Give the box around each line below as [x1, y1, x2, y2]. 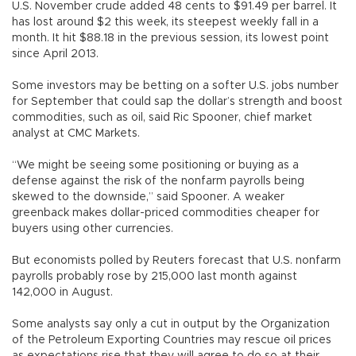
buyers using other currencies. [12, 223, 173, 235]
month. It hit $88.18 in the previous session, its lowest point [12, 33, 329, 44]
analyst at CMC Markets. [12, 128, 140, 140]
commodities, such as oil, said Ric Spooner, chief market [12, 112, 312, 124]
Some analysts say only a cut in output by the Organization [12, 319, 330, 331]
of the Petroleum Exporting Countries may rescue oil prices [12, 335, 331, 346]
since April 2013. [12, 48, 99, 60]
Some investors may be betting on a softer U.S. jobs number [12, 80, 339, 92]
